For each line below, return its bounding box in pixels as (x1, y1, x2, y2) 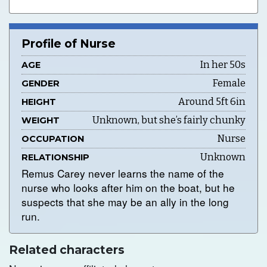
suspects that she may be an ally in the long (21, 194, 229, 210)
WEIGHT (21, 114, 60, 126)
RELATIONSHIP (21, 151, 89, 163)
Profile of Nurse (21, 36, 116, 51)
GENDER (21, 77, 60, 89)
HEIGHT (21, 96, 56, 107)
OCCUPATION (21, 133, 84, 144)
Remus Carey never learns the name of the (21, 166, 224, 181)
